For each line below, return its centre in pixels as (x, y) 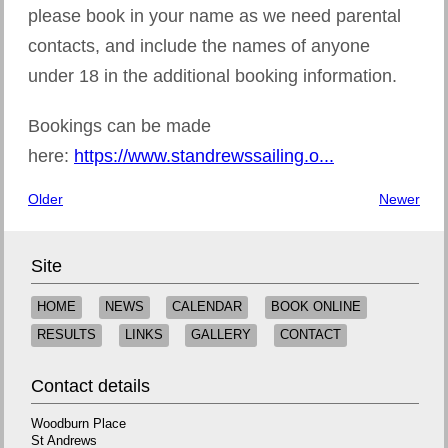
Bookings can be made (119, 125)
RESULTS (66, 334)
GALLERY (221, 334)
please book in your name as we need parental (214, 16)
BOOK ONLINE (315, 306)
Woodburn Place (78, 423)
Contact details (90, 385)
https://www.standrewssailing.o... (204, 155)
